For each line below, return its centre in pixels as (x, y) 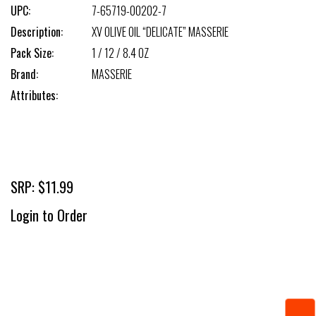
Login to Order (49, 215)
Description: (37, 32)
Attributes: (34, 95)
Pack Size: (32, 53)
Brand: (24, 74)
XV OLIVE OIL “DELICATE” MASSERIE (160, 32)
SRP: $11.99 (42, 187)
